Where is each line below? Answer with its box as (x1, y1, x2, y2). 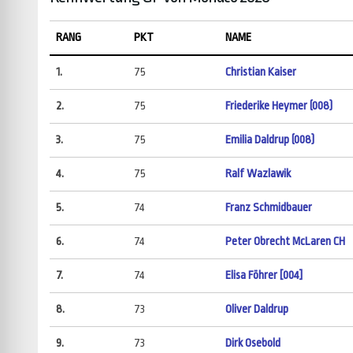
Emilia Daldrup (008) (225, 133, 314, 147)
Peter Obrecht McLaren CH (225, 235, 345, 249)
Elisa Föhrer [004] (225, 269, 303, 283)
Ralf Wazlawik (225, 167, 291, 181)
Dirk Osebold (225, 336, 281, 351)
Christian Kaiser (225, 65, 296, 80)
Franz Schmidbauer (225, 201, 312, 215)
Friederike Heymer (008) (225, 99, 333, 113)
